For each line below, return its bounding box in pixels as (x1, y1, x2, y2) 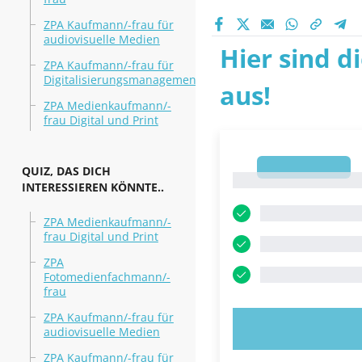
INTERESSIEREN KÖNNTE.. (21, 179, 164, 195)
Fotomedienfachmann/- (43, 269, 170, 284)
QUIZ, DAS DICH (21, 163, 111, 179)
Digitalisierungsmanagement (43, 72, 200, 87)
